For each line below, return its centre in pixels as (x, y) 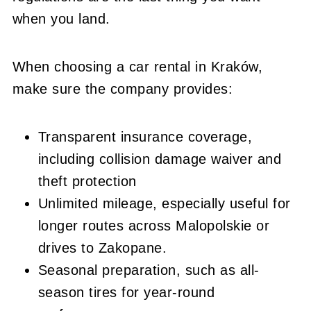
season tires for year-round (126, 292)
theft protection (87, 181)
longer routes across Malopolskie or (154, 225)
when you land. (61, 18)
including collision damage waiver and (160, 159)
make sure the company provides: (123, 89)
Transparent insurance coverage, (145, 136)
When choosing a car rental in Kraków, (137, 66)
